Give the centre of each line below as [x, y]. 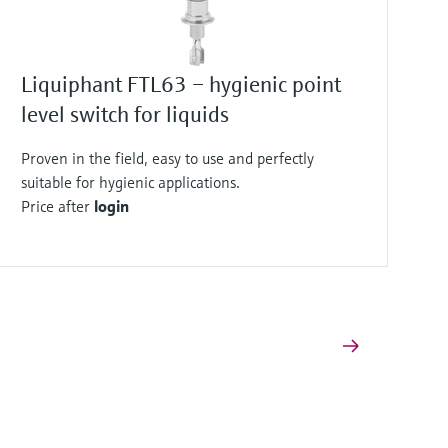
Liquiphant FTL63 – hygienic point [181, 84]
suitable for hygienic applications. [130, 182]
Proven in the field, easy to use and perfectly [167, 158]
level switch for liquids [125, 114]
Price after [57, 206]
